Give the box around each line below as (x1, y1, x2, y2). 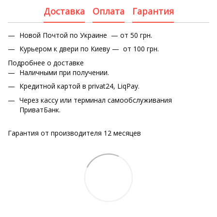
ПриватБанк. (19, 105, 61, 114)
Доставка (43, 5, 85, 17)
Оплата (92, 5, 124, 17)
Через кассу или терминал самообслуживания (19, 95, 172, 105)
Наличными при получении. (19, 67, 109, 77)
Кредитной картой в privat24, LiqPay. (19, 81, 139, 91)
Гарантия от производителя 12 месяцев (8, 128, 141, 138)
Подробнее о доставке (8, 58, 84, 67)
